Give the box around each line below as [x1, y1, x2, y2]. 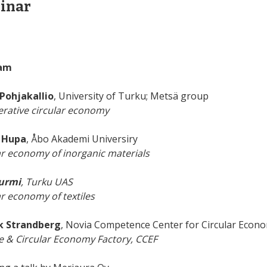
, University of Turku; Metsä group [53, 89, 209, 103]
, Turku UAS [20, 175, 73, 188]
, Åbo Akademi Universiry [26, 132, 138, 145]
